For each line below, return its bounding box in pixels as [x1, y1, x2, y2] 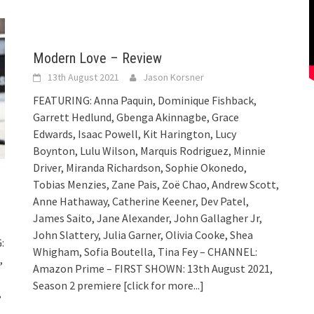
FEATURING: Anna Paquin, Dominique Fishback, [33, 93, 257, 108]
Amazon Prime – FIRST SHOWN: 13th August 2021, [33, 261, 273, 276]
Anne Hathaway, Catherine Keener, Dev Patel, [33, 194, 250, 209]
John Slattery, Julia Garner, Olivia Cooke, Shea [33, 228, 254, 243]
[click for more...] [123, 278, 205, 293]
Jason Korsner [143, 71, 205, 84]
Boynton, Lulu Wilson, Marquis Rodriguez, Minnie [33, 144, 266, 158]
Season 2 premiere [33, 278, 124, 293]
